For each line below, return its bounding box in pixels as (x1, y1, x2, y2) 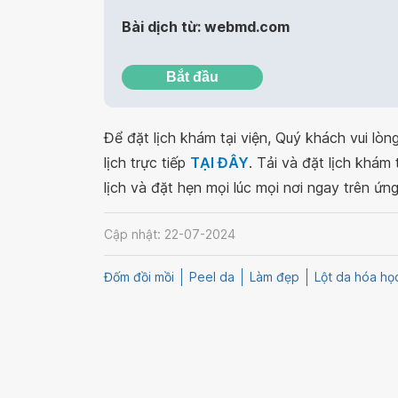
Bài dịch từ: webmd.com (122, 18, 290, 36)
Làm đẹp (250, 269, 299, 285)
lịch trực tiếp (104, 154, 190, 171)
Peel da (189, 269, 235, 285)
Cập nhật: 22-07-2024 (104, 226, 235, 242)
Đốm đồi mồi (104, 269, 174, 285)
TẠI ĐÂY (190, 154, 249, 171)
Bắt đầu (166, 69, 219, 84)
